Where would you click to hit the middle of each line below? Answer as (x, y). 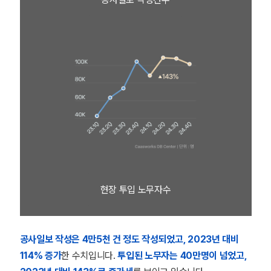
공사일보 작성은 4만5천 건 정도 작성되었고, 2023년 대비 (129, 239)
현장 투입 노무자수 (135, 190)
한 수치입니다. (90, 256)
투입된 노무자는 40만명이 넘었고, (182, 256)
